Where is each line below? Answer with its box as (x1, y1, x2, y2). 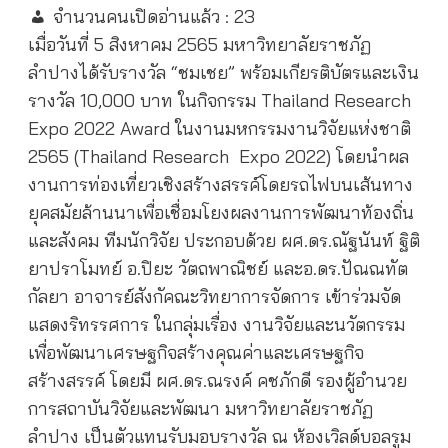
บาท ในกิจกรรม (134, 89, 261, 113)
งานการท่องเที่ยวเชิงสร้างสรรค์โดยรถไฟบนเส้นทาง (27, 173, 413, 197)
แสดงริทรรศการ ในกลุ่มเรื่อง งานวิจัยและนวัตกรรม (27, 313, 405, 337)
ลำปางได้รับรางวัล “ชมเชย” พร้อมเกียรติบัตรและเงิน (27, 61, 419, 85)
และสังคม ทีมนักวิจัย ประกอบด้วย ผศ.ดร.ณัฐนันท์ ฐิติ (27, 229, 420, 253)
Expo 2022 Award (27, 117, 175, 141)
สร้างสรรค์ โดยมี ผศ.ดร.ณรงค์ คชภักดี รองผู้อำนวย (27, 369, 407, 393)
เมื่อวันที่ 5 (27, 33, 104, 57)
